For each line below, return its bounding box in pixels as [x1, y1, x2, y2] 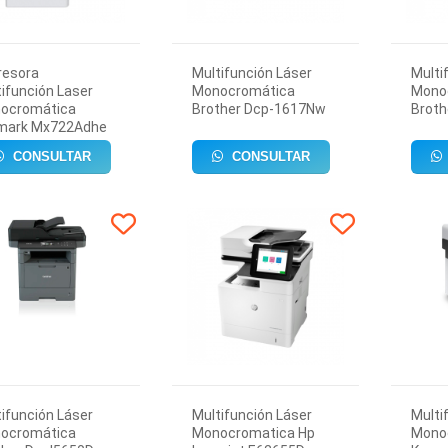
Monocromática [191, 83, 295, 99]
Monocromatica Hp [191, 425, 315, 441]
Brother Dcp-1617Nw [191, 101, 326, 117]
